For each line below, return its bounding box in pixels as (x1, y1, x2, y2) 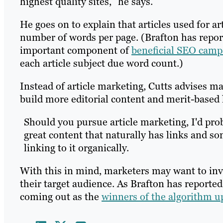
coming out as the (20, 190, 102, 204)
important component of (20, 44, 131, 57)
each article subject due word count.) (20, 57, 183, 70)
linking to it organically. (24, 141, 129, 155)
